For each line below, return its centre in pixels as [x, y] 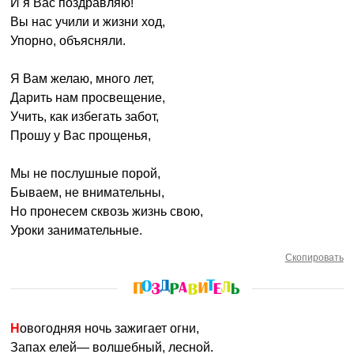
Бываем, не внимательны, [88, 192]
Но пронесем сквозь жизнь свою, [107, 211]
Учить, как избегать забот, [85, 117]
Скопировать [314, 258]
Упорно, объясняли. [68, 41]
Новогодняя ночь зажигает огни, [110, 328]
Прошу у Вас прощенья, [81, 136]
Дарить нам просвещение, [88, 98]
